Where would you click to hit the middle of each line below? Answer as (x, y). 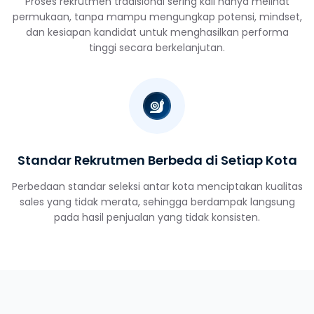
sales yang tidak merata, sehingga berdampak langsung (157, 202)
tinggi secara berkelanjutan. (157, 48)
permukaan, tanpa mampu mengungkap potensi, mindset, (157, 17)
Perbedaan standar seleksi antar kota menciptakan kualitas (157, 187)
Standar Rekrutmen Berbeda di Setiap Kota (157, 161)
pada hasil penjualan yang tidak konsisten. (157, 218)
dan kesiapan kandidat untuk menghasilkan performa (157, 33)
